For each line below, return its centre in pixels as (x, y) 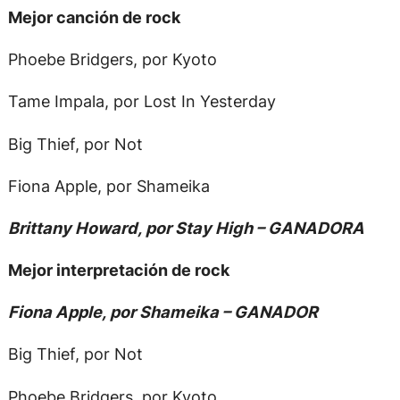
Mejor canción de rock (94, 17)
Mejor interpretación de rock (118, 270)
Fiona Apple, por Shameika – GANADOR (162, 312)
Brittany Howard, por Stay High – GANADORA (186, 227)
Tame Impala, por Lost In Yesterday (142, 101)
